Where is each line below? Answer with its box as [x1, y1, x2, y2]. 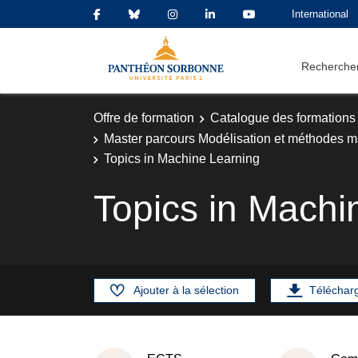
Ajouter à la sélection [133, 283, 239, 296]
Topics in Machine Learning [104, 152, 260, 165]
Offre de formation [93, 111, 194, 125]
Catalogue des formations [210, 111, 356, 125]
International [292, 7, 348, 20]
